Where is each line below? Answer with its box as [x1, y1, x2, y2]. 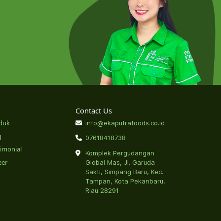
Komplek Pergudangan [85, 148, 154, 157]
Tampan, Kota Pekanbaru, [85, 177, 165, 185]
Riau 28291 [85, 186, 119, 194]
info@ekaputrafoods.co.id [85, 119, 165, 127]
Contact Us [75, 105, 112, 115]
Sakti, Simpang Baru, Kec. [85, 167, 163, 176]
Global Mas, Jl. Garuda [85, 158, 155, 166]
